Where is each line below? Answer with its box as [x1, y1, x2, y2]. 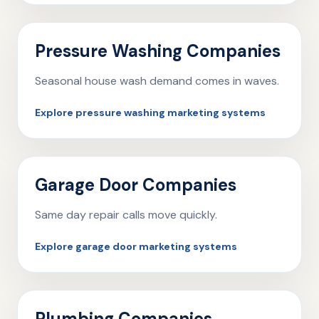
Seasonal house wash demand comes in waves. [35, 73, 279, 88]
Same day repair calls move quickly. [35, 207, 217, 222]
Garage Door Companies [35, 174, 236, 196]
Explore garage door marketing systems [35, 240, 237, 253]
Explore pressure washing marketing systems [35, 106, 266, 119]
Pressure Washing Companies [35, 40, 281, 62]
